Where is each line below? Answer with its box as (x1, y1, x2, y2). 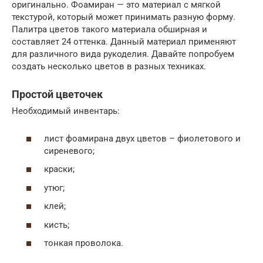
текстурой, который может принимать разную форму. (12, 12, 235, 23)
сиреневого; (44, 145, 95, 156)
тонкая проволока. (44, 238, 123, 249)
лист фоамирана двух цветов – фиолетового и (44, 133, 241, 144)
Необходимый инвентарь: (12, 106, 120, 117)
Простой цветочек (12, 88, 103, 101)
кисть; (44, 219, 69, 230)
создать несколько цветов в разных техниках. (12, 61, 206, 72)
